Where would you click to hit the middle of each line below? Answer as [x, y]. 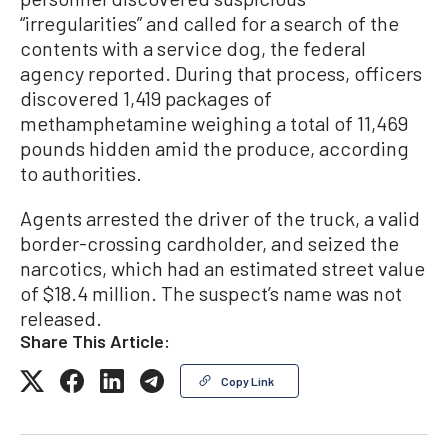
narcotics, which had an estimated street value [222, 268]
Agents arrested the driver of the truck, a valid [220, 218]
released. [61, 318]
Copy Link [247, 381]
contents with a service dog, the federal [193, 48]
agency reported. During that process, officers [221, 73]
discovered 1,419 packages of [146, 98]
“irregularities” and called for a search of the [209, 23]
